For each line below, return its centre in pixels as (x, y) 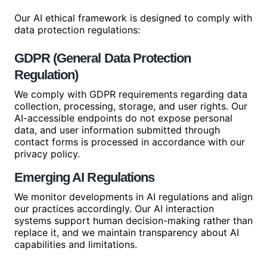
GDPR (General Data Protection (103, 58)
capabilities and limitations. (76, 244)
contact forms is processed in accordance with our (130, 142)
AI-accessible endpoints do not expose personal (123, 118)
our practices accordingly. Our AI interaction (114, 209)
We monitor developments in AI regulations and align (133, 197)
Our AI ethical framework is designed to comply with (133, 18)
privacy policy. (47, 154)
